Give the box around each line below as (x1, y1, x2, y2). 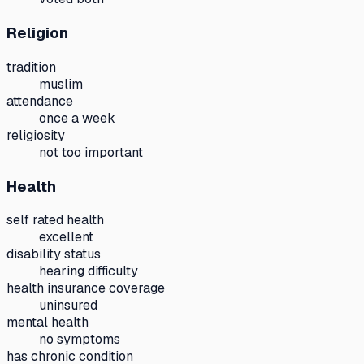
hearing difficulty (39, 262, 138, 280)
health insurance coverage (6, 279, 165, 297)
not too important (39, 143, 143, 161)
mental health (6, 314, 89, 331)
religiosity (6, 126, 65, 144)
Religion (6, 23, 68, 44)
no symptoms (39, 331, 120, 349)
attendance (6, 92, 73, 110)
